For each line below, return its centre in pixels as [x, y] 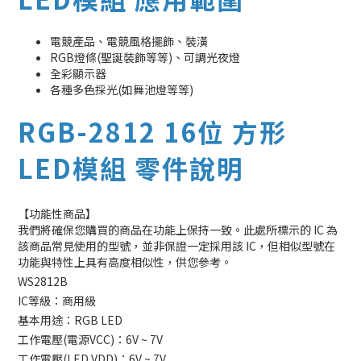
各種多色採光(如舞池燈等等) [122, 89]
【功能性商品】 [57, 214]
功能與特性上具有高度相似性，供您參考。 [125, 262]
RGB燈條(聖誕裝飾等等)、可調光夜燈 [145, 57]
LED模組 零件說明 [131, 168]
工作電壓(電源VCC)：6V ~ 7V [90, 339]
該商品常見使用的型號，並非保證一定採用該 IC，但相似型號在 [176, 246]
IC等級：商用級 [57, 301]
